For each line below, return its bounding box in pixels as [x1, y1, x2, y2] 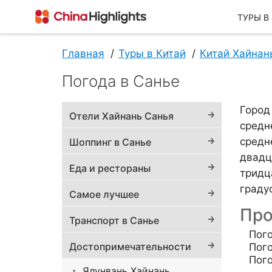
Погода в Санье [62, 72, 180, 91]
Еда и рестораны [69, 162, 151, 175]
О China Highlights [164, 203, 250, 216]
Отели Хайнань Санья [69, 110, 174, 123]
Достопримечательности [69, 240, 191, 253]
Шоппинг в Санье [69, 136, 151, 149]
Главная [62, 47, 104, 60]
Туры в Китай [118, 47, 186, 60]
